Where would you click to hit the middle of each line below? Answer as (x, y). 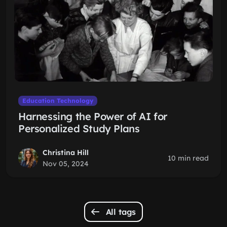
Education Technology (58, 101)
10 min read (188, 158)
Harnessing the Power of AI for (93, 116)
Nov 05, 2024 (66, 164)
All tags (120, 212)
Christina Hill (66, 153)
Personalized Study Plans (79, 128)
